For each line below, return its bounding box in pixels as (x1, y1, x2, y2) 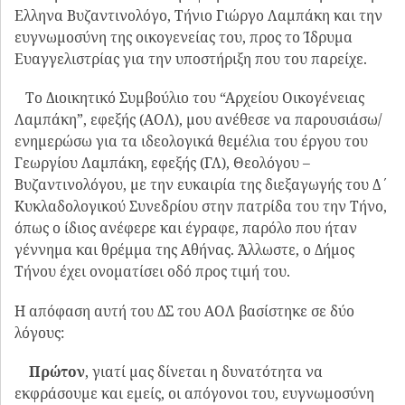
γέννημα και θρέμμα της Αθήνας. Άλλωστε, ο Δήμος (14, 240, 354, 260)
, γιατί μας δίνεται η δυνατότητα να (85, 362, 323, 382)
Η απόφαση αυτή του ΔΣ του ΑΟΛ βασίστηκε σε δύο (14, 300, 354, 321)
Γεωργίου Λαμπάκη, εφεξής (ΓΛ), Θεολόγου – (14, 153, 310, 174)
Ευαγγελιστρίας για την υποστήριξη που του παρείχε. (14, 49, 367, 70)
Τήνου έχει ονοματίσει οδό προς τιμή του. (14, 261, 290, 282)
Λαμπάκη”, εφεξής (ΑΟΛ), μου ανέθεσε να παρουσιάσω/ (14, 109, 381, 130)
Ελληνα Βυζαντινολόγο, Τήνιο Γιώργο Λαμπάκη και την (14, 5, 382, 26)
